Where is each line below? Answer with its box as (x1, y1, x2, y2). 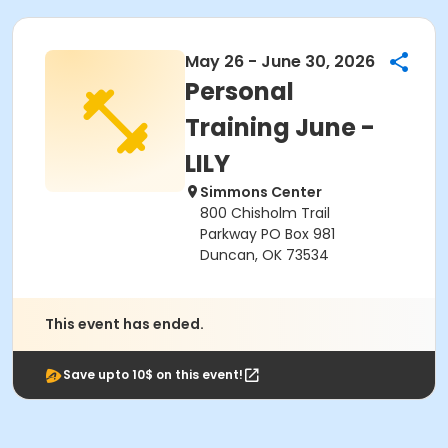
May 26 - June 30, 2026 (185, 50, 375, 73)
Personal (185, 75, 294, 108)
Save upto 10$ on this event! (63, 366, 243, 383)
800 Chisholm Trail (200, 203, 330, 223)
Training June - (185, 111, 375, 144)
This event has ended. (45, 314, 204, 334)
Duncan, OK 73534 (200, 245, 329, 265)
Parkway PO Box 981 (200, 224, 335, 244)
